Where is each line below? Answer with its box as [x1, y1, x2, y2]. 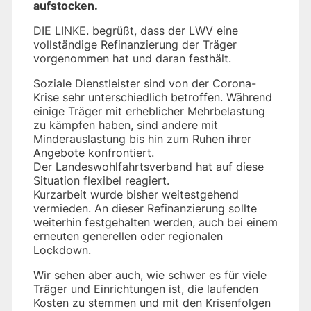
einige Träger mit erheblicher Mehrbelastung [33, 103, 265, 118]
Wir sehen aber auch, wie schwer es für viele [33, 267, 267, 282]
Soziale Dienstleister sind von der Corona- [33, 76, 256, 90]
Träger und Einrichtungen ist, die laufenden [33, 281, 258, 296]
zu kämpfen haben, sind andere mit [33, 117, 218, 132]
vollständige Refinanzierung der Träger [33, 37, 237, 51]
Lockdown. [33, 242, 91, 257]
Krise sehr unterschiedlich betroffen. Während [33, 90, 272, 104]
